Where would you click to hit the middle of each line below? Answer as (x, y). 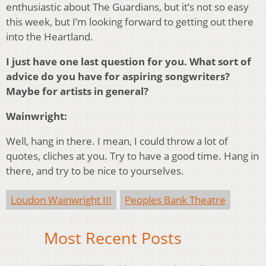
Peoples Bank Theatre (175, 200)
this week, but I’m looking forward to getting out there (130, 22)
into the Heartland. (50, 37)
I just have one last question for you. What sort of (129, 62)
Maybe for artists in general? (77, 91)
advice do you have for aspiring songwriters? (118, 77)
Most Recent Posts (113, 238)
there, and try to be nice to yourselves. (95, 171)
